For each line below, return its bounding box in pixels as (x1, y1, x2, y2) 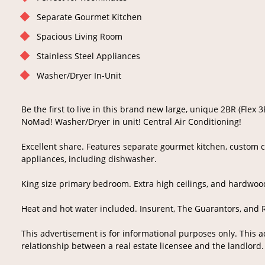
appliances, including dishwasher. (21, 153, 157, 165)
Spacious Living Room (37, 31, 123, 43)
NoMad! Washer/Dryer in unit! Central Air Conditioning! (21, 116, 241, 128)
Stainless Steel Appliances (37, 50, 141, 62)
